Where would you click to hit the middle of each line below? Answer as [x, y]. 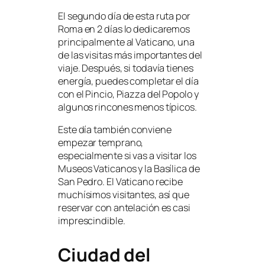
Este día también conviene [115, 129]
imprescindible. [92, 220]
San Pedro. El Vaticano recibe [121, 181]
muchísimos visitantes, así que [124, 194]
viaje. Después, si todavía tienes [126, 68]
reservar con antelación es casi [124, 207]
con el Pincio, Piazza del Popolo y [128, 94]
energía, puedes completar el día [128, 81]
